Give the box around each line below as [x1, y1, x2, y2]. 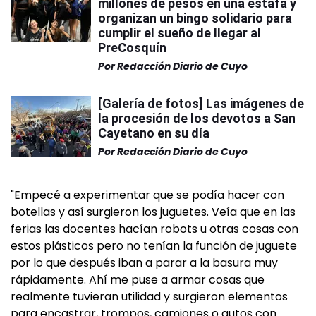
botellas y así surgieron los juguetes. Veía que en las [11, 204, 296, 220]
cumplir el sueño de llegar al [98, 25, 261, 40]
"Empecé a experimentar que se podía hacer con [11, 187, 284, 203]
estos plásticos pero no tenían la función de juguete [11, 238, 297, 254]
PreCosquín [98, 40, 166, 55]
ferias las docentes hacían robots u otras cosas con [11, 221, 298, 237]
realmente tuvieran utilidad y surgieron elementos [11, 288, 288, 305]
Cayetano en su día [98, 126, 209, 140]
